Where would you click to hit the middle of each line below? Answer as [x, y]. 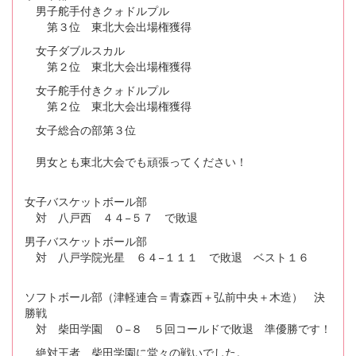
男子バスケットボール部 [86, 240]
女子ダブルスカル [75, 50]
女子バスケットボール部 [86, 201]
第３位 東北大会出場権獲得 [108, 26]
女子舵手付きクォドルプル [97, 89]
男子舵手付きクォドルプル [97, 10]
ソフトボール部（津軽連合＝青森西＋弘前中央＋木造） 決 [175, 296]
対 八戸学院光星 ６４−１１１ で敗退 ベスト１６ [167, 256]
